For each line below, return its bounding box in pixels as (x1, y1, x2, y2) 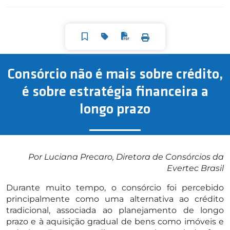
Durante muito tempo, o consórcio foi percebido (6, 182, 224, 193)
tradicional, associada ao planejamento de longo (6, 205, 224, 215)
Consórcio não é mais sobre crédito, (7, 67, 223, 82)
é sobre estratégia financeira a (22, 84, 208, 100)
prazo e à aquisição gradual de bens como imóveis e (6, 216, 224, 226)
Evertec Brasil (167, 163, 224, 173)
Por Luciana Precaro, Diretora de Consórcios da (28, 151, 224, 162)
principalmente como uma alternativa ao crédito (6, 194, 224, 204)
